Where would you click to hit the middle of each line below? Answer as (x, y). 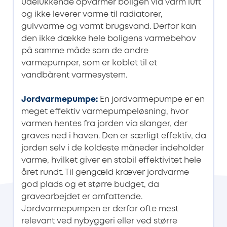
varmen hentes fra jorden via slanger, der (104, 124)
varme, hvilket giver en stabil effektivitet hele (111, 160)
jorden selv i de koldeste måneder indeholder (112, 148)
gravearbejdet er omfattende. (82, 197)
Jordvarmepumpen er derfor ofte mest (100, 209)
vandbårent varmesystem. (74, 75)
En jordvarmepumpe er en (151, 99)
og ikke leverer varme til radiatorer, (92, 14)
